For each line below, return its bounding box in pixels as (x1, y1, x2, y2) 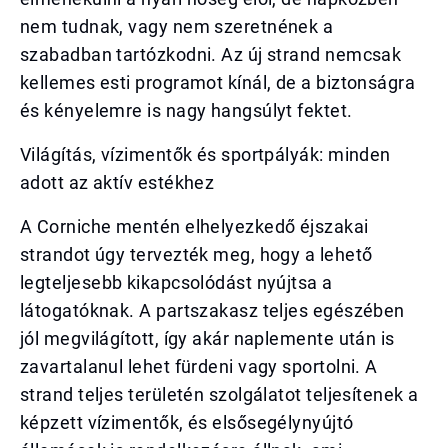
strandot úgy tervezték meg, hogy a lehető (20, 244, 373, 265)
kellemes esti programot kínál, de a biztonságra (20, 72, 416, 93)
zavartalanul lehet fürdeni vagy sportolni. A (20, 356, 378, 377)
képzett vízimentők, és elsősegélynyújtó (20, 412, 354, 433)
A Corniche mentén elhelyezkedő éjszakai (20, 216, 369, 237)
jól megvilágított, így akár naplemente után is (20, 328, 395, 349)
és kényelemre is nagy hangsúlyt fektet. (20, 100, 353, 121)
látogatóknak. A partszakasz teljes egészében (20, 300, 405, 321)
